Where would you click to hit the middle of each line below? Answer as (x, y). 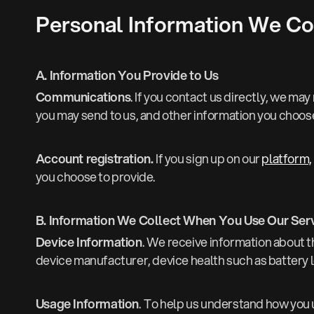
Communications (83, 97)
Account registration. (96, 159)
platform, (287, 159)
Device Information (89, 242)
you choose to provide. (96, 177)
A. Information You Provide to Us (127, 75)
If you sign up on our (209, 159)
